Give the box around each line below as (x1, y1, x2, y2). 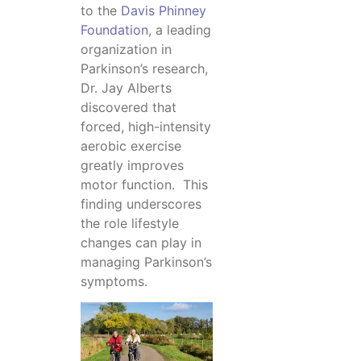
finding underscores (81, 195, 201, 212)
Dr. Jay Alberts (81, 79, 172, 96)
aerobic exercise (81, 137, 181, 154)
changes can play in (81, 234, 201, 251)
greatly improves (81, 156, 184, 173)
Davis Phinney (121, 2, 206, 19)
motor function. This (81, 176, 208, 193)
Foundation (81, 21, 148, 38)
